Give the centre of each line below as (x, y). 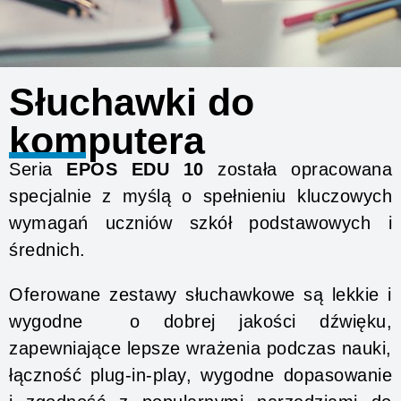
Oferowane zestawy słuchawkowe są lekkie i (200, 294)
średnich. (47, 250)
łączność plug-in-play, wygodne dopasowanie (200, 375)
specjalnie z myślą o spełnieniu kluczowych (200, 196)
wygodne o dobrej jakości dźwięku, (200, 321)
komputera (107, 141)
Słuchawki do (132, 102)
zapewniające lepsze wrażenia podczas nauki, (200, 348)
